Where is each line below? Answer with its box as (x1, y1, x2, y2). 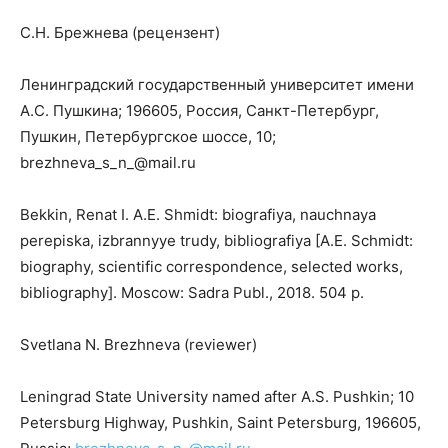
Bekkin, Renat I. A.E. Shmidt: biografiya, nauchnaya (20, 205, 376, 225)
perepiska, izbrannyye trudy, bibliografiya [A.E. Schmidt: (20, 231, 413, 251)
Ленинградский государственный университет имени (20, 75, 414, 95)
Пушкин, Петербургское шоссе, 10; (20, 127, 276, 147)
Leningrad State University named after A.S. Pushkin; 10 (20, 387, 414, 407)
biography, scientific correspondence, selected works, (20, 257, 403, 277)
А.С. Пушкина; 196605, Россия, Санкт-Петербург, (20, 101, 379, 121)
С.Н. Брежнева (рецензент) (20, 23, 220, 43)
